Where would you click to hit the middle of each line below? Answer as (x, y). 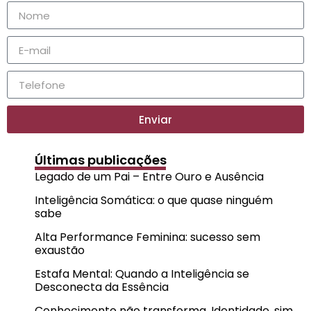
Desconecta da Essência (102, 287)
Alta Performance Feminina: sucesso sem (148, 237)
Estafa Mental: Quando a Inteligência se (142, 274)
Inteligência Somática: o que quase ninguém (154, 201)
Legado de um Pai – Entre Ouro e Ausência (149, 177)
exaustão (60, 251)
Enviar (155, 119)
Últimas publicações (101, 160)
